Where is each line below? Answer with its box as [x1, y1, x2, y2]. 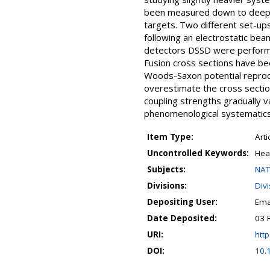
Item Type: [147, 131, 193, 142]
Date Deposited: [147, 213, 217, 224]
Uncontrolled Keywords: [147, 148, 249, 159]
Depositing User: [147, 196, 218, 207]
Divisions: [147, 180, 187, 191]
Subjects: [147, 164, 186, 175]
